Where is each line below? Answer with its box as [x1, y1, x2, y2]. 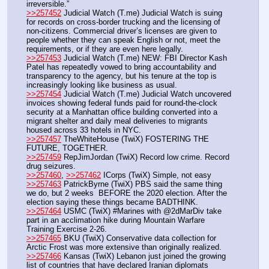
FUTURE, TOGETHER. [26, 144, 108, 153]
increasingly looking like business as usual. [26, 80, 180, 90]
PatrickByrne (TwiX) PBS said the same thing [61, 180, 222, 189]
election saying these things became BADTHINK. [26, 198, 198, 207]
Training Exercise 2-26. [26, 225, 109, 234]
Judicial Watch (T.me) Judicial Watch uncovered [61, 89, 231, 99]
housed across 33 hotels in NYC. [26, 125, 141, 135]
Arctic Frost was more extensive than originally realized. [26, 243, 224, 252]
